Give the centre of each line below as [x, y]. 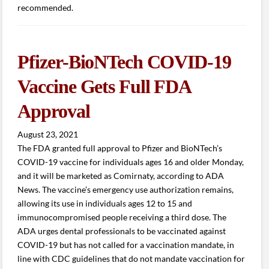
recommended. [46, 7]
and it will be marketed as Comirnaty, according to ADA [121, 176]
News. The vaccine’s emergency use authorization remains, [126, 190]
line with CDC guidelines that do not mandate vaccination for [131, 259]
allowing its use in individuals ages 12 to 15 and [105, 204]
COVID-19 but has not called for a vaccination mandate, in [126, 245]
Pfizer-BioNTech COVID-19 [124, 62]
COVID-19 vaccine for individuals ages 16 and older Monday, [131, 162]
